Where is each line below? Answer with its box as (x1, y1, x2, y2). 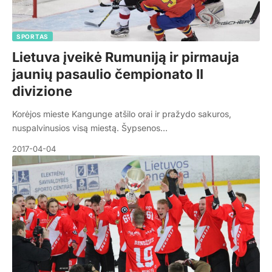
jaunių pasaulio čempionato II (12, 66, 203, 83)
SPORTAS (16, 33, 49, 41)
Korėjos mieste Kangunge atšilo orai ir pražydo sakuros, (12, 109, 231, 120)
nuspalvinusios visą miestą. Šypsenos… (12, 123, 168, 134)
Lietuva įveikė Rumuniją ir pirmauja (12, 49, 239, 66)
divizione (12, 83, 72, 100)
